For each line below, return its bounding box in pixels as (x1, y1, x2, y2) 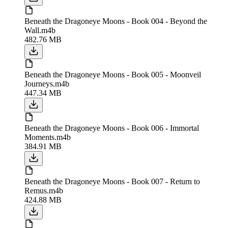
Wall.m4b (24, 25, 55, 35)
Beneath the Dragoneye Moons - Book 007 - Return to (24, 177, 200, 186)
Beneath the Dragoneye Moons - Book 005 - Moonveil (24, 70, 201, 79)
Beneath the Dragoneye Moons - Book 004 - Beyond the (24, 16, 207, 25)
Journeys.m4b (24, 79, 69, 88)
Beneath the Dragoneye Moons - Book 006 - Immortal (24, 123, 199, 132)
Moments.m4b (24, 132, 71, 141)
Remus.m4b (24, 186, 63, 195)
